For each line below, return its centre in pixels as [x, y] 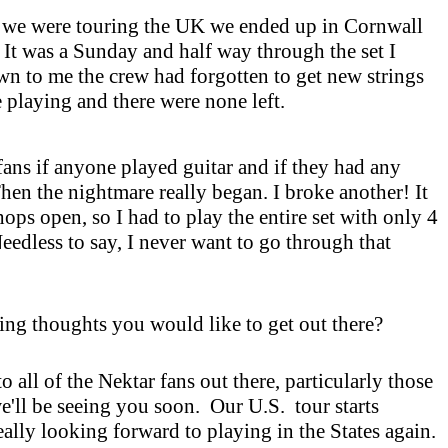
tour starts [332, 406]
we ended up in [274, 26]
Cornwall [383, 26]
